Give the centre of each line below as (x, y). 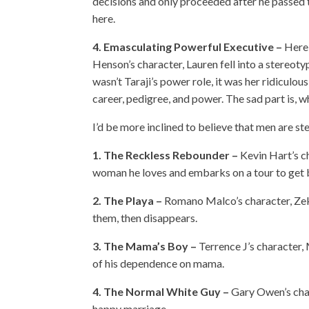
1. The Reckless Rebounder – (166, 155)
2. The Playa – (128, 200)
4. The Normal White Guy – (161, 291)
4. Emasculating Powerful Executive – (189, 47)
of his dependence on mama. (159, 263)
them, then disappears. (145, 218)
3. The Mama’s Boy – (145, 246)
